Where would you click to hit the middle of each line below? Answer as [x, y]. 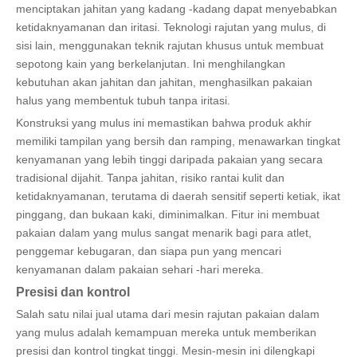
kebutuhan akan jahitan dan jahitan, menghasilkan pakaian [164, 82]
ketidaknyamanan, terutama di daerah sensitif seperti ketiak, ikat [178, 196]
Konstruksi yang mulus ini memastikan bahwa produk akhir [164, 122]
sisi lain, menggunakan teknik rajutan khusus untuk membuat [170, 45]
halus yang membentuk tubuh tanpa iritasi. [123, 100]
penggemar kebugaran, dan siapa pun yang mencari [149, 251]
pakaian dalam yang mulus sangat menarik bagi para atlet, [164, 232]
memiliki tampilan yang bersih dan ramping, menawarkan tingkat [178, 141]
